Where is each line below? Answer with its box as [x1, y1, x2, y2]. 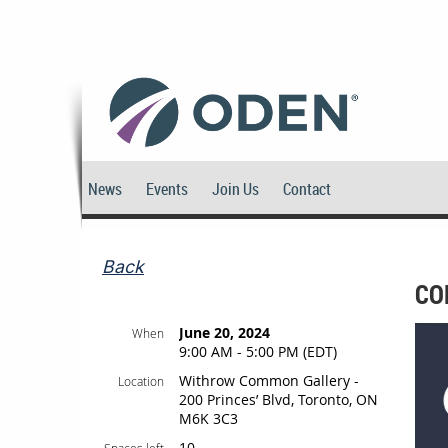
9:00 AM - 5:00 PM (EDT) [179, 342, 337, 361]
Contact [283, 178, 331, 200]
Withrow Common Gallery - [179, 371, 359, 390]
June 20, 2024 [179, 323, 270, 342]
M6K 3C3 [179, 409, 238, 428]
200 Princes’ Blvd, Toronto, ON [179, 390, 378, 409]
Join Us [212, 178, 259, 200]
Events [146, 178, 188, 200]
